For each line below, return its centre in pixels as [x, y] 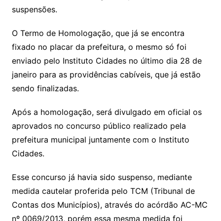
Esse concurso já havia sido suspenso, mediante [102, 177]
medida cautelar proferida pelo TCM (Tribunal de [103, 191]
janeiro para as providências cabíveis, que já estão [106, 74]
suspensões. [34, 9]
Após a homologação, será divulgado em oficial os [107, 112]
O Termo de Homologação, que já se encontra [98, 33]
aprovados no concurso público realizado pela [99, 126]
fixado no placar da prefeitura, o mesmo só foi [99, 47]
